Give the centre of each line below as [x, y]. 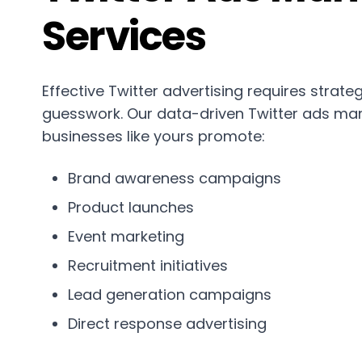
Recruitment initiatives [148, 265]
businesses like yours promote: [154, 136]
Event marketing [126, 236]
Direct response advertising [167, 324]
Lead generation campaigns [170, 295]
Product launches [131, 207]
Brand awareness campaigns [175, 178]
